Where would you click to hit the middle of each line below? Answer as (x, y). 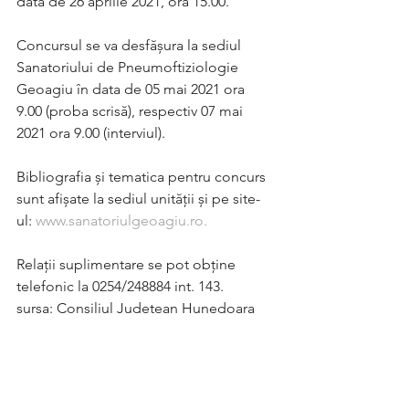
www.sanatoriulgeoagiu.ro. (121, 220)
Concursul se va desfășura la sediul (131, 45)
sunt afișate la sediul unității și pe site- (138, 199)
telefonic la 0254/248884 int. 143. (120, 286)
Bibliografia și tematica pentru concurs (143, 177)
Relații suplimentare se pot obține (128, 264)
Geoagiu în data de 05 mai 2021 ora (132, 89)
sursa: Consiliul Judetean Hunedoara (136, 308)
